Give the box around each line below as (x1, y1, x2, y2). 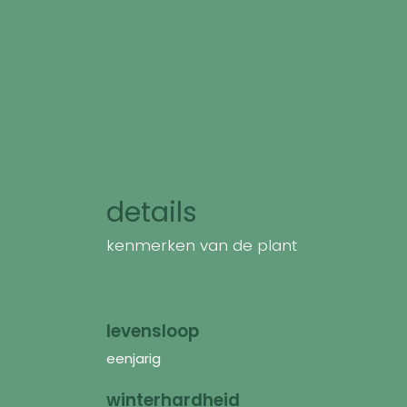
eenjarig (106, 348, 161, 368)
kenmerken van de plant (106, 233, 297, 256)
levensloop (106, 318, 199, 343)
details (106, 193, 197, 232)
